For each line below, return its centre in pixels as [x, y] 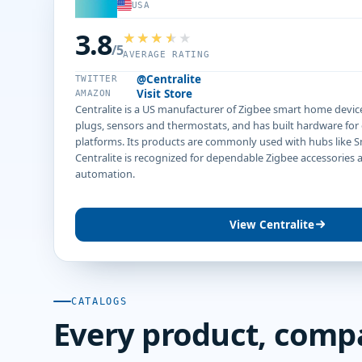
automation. [105, 173]
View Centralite [272, 224]
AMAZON [93, 94]
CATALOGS [99, 301]
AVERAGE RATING [166, 54]
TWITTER [97, 79]
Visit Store [164, 93]
